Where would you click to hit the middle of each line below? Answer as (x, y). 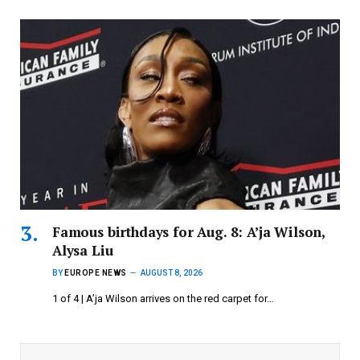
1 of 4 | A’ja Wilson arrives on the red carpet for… (163, 299)
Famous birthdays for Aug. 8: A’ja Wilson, (189, 232)
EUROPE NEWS (96, 273)
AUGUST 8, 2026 (171, 273)
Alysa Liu (83, 251)
